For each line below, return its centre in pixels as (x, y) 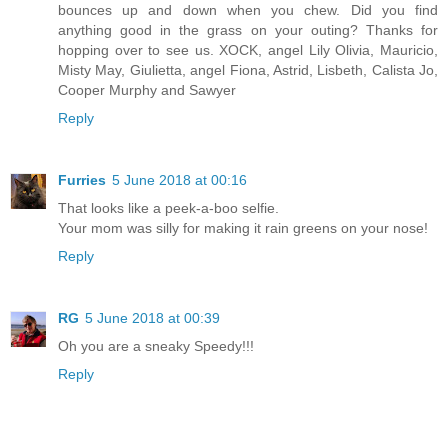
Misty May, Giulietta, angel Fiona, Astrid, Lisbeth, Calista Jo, (248, 69)
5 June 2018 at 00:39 (152, 317)
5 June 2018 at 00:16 (179, 179)
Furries (82, 179)
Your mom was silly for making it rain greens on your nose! (243, 227)
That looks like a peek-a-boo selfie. (168, 207)
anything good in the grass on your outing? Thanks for (248, 29)
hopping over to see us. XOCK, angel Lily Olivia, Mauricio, (248, 49)
